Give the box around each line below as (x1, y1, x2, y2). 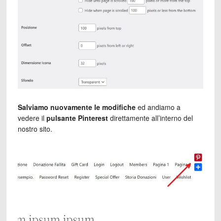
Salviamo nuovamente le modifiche (17, 102, 136, 112)
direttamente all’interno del (108, 113, 193, 123)
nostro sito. (17, 124, 52, 134)
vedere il (17, 113, 46, 123)
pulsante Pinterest (46, 113, 108, 123)
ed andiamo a (135, 102, 181, 112)
